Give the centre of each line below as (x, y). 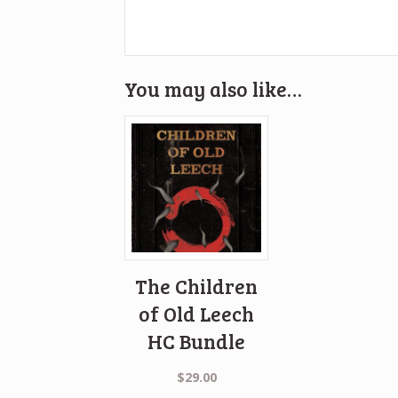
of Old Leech (197, 313)
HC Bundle (197, 341)
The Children (197, 286)
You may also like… (214, 89)
